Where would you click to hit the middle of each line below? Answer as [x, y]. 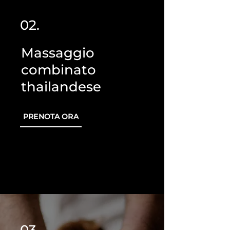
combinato [59, 70]
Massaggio [58, 53]
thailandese [61, 87]
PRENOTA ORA [51, 117]
